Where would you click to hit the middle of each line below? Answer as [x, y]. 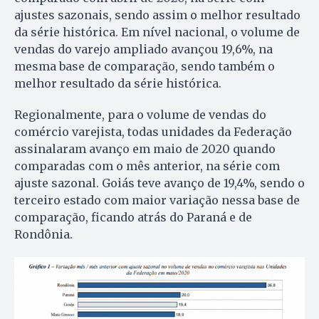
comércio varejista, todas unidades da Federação [153, 132]
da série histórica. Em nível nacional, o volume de [157, 32]
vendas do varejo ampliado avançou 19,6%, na [143, 49]
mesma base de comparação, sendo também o [145, 67]
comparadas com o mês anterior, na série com [147, 166]
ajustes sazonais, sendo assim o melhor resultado [157, 15]
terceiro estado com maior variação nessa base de [157, 200]
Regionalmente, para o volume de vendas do [140, 115]
